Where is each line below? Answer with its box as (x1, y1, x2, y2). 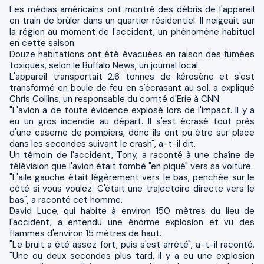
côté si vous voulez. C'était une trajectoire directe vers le (9, 182, 255, 194)
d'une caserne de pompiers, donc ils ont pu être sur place (9, 126, 255, 138)
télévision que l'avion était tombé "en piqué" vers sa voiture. (9, 160, 253, 172)
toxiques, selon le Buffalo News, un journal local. (9, 59, 200, 71)
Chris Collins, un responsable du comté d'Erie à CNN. (9, 93, 221, 105)
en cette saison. (9, 37, 76, 49)
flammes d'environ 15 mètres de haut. (9, 227, 161, 239)
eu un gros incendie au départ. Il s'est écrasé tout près (9, 115, 255, 127)
